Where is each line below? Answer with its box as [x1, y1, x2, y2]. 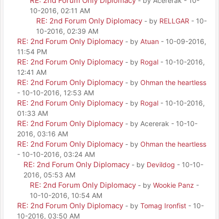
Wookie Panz [153, 180, 194, 189]
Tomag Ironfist [140, 201, 186, 210]
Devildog [147, 160, 175, 169]
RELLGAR [159, 16, 189, 25]
